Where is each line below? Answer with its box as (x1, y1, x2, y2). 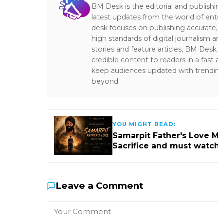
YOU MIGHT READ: (112, 121, 176, 128)
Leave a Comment (55, 180, 144, 192)
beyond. (91, 77, 120, 86)
